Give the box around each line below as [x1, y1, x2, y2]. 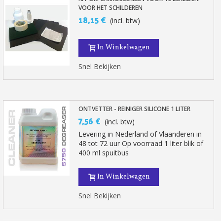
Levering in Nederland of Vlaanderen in [78, 129, 202, 139]
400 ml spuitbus [78, 148, 129, 157]
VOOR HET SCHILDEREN [78, 3, 143, 12]
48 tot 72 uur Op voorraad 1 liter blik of [78, 139, 204, 148]
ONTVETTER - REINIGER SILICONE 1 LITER [78, 105, 191, 113]
